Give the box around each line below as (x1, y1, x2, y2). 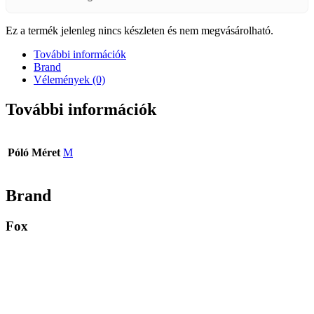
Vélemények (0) (34, 73, 105, 86)
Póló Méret (8, 146, 60, 158)
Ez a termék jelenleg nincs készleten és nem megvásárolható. (6, 24, 273, 36)
